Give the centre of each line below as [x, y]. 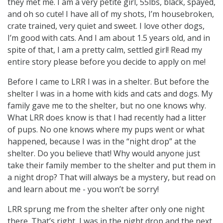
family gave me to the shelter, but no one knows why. [107, 105]
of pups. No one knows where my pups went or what [106, 129]
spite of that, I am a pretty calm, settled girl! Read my [105, 50]
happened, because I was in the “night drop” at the [102, 141]
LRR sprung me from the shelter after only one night [106, 209]
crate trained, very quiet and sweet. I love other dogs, [106, 26]
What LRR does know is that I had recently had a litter [107, 117]
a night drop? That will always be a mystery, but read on [111, 177]
